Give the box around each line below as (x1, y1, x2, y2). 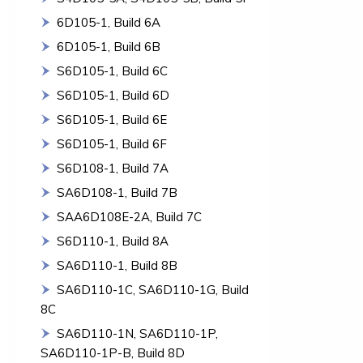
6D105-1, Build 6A (57, 15, 160, 30)
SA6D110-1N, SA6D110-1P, (57, 326, 218, 341)
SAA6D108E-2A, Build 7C (57, 209, 202, 224)
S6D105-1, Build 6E (57, 112, 167, 127)
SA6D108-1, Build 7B (57, 185, 177, 200)
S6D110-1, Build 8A (57, 233, 169, 249)
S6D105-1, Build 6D (57, 88, 169, 103)
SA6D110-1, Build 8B (57, 258, 177, 273)
